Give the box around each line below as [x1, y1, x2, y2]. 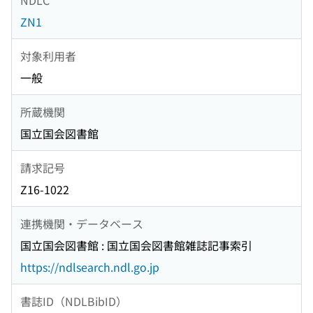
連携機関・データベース [20, 214, 143, 232]
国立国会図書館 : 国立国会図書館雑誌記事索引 [20, 237, 252, 254]
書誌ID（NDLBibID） [20, 292, 127, 310]
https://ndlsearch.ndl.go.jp [20, 259, 159, 276]
